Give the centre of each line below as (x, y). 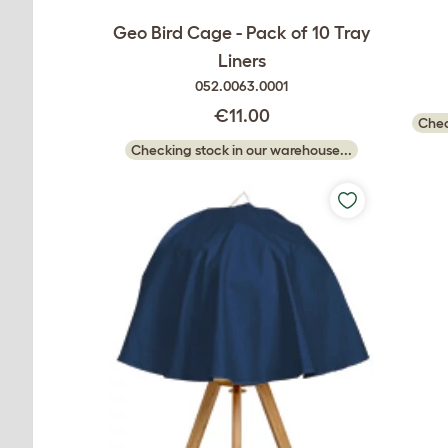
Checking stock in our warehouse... (241, 150)
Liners (241, 61)
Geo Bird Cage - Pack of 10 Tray (241, 33)
